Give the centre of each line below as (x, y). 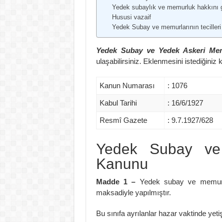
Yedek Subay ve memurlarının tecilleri (166, 27)
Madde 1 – (118, 181)
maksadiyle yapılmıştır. (133, 192)
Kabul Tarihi (118, 103)
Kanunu (122, 164)
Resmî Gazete (123, 120)
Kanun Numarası (127, 85)
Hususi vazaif (131, 17)
